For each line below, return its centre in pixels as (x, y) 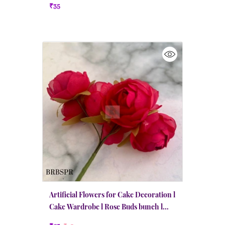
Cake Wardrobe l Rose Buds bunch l (106, 207)
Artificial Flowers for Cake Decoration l (112, 195)
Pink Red (64, 219)
